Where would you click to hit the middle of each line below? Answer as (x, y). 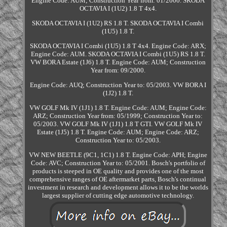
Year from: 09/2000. (118, 70)
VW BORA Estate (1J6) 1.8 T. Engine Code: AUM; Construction (118, 62)
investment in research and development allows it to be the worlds (118, 187)
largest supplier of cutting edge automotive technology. (118, 196)
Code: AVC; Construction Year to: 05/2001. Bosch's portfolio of (118, 163)
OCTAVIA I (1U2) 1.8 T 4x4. (118, 9)
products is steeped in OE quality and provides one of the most (118, 171)
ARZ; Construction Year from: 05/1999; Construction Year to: (118, 116)
